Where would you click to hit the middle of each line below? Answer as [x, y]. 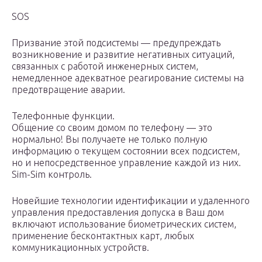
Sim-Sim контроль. [52, 175]
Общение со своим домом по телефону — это [112, 128]
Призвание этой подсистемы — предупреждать [116, 43]
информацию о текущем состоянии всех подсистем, [126, 151]
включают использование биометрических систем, [124, 224]
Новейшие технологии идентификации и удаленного [131, 201]
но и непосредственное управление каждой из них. [126, 163]
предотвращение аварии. [68, 90]
